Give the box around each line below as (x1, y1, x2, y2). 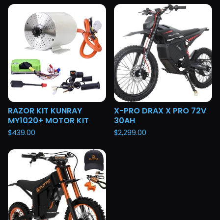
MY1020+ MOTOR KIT (8, 114, 89, 126)
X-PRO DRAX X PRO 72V (114, 105, 206, 116)
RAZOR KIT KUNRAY (8, 105, 82, 116)
